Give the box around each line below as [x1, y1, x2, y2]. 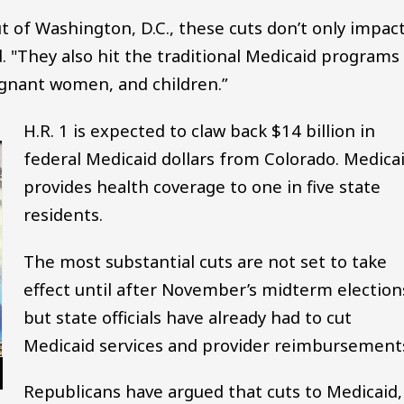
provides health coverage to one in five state [23, 174, 381, 197]
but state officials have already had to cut [23, 305, 352, 328]
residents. [23, 202, 103, 225]
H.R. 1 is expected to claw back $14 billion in [23, 118, 375, 142]
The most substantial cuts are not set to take [23, 249, 387, 272]
